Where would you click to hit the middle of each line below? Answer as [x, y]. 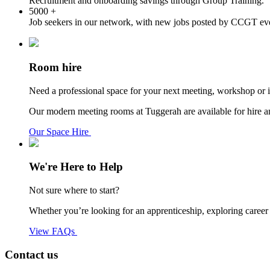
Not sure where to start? [74, 190]
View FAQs [53, 231]
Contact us [31, 254]
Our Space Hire [60, 131]
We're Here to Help [76, 167]
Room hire [55, 67]
